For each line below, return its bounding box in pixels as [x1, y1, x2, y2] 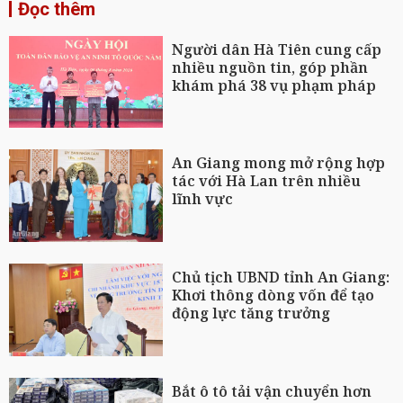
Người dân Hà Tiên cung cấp [172, 39, 382, 59]
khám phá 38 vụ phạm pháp [172, 75, 377, 95]
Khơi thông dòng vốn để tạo [172, 285, 375, 306]
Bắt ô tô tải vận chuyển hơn [172, 381, 372, 401]
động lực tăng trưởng [172, 303, 331, 324]
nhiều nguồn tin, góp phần [172, 57, 369, 77]
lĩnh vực [172, 189, 234, 210]
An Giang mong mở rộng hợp [172, 153, 386, 174]
